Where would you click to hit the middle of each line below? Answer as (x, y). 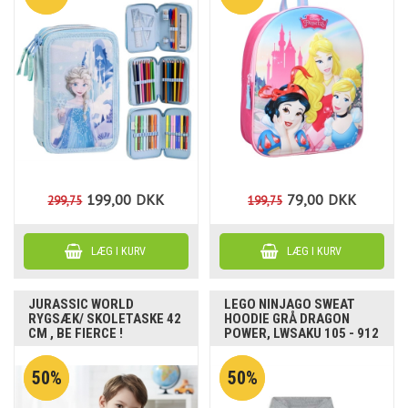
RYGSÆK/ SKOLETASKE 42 (105, 319)
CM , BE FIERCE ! (76, 334)
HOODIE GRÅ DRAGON (287, 319)
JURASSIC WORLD (82, 305)
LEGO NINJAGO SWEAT (290, 305)
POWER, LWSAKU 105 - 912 (302, 334)
